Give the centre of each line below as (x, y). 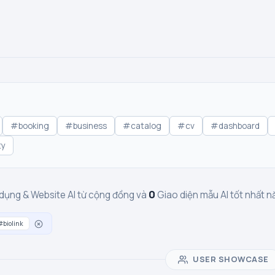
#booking (30, 126)
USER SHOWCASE (231, 259)
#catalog (142, 126)
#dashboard (235, 126)
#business (86, 126)
